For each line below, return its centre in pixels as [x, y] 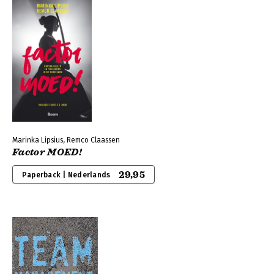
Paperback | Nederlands [66, 175]
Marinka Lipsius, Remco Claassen [66, 140]
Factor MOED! [47, 152]
